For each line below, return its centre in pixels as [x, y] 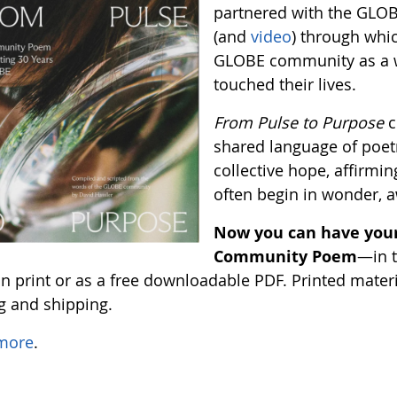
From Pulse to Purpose [299, 122]
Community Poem [286, 256]
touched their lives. [285, 84]
